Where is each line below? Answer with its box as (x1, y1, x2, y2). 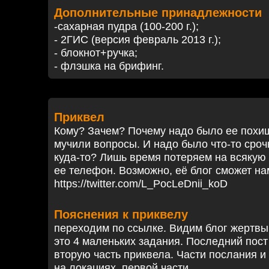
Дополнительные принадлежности (54, 6, 262, 19)
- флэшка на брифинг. (54, 60, 164, 72)
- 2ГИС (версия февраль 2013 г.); (54, 34, 221, 46)
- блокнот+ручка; (54, 47, 138, 59)
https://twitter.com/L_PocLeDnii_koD (54, 178, 228, 190)
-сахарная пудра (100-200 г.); (54, 20, 199, 32)
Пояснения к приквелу (54, 208, 188, 221)
